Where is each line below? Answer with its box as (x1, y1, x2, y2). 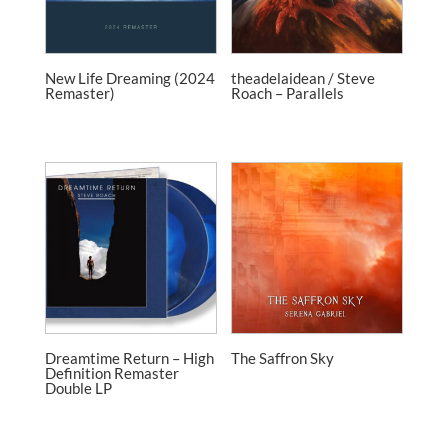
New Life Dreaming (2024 (44, 68, 215, 87)
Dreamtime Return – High (44, 348, 214, 367)
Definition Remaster (44, 363, 179, 382)
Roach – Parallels (231, 83, 345, 102)
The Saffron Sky (231, 348, 335, 367)
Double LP (44, 378, 112, 397)
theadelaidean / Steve (231, 68, 376, 87)
